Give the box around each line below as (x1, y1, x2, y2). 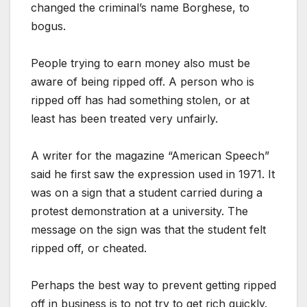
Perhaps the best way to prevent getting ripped (31, 278, 276, 293)
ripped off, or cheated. (31, 241, 147, 256)
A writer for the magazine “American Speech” (31, 149, 269, 163)
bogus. (31, 19, 66, 34)
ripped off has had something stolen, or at (31, 93, 249, 108)
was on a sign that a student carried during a (31, 186, 262, 200)
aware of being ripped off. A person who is (31, 75, 254, 89)
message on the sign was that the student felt (31, 223, 266, 237)
